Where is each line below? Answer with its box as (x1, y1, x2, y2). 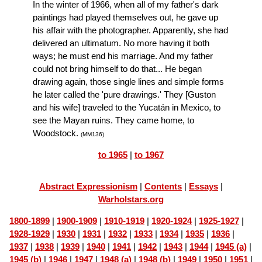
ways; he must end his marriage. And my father (33, 51, 213, 61)
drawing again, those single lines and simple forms (33, 77, 224, 87)
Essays (189, 181, 218, 192)
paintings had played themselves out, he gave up (33, 12, 218, 23)
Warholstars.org (98, 194, 164, 205)
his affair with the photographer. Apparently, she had (33, 25, 228, 36)
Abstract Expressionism (39, 181, 137, 192)
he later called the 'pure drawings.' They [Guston (33, 89, 216, 100)
